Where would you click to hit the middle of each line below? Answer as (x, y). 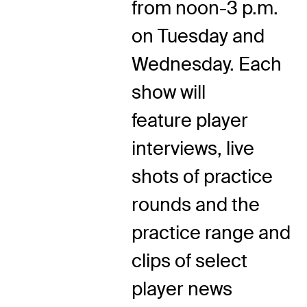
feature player (190, 121)
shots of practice (202, 177)
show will (169, 93)
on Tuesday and (198, 36)
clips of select (189, 261)
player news (182, 289)
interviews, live (193, 149)
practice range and (211, 233)
